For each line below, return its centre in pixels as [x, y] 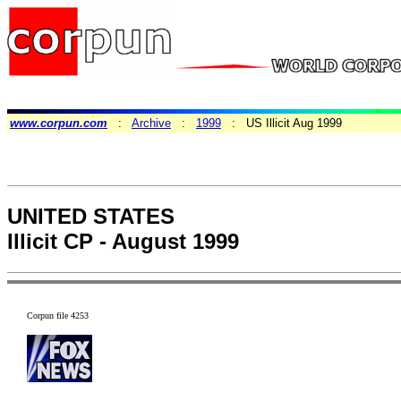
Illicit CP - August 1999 [123, 242]
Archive [151, 123]
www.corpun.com [59, 123]
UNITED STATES [91, 217]
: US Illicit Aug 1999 [282, 123]
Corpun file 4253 [58, 316]
